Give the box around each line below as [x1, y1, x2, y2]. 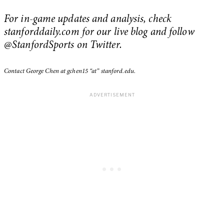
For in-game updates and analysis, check [4, 14, 171, 25]
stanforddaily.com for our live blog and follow [4, 27, 194, 38]
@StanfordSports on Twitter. [4, 40, 122, 51]
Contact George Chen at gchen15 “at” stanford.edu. [4, 68, 135, 75]
